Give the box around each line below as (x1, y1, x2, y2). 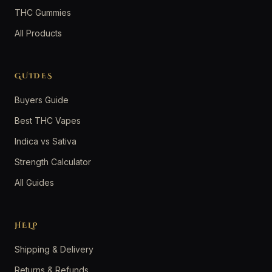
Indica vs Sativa (15, 135, 76, 146)
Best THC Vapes (15, 115, 81, 126)
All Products (15, 27, 62, 38)
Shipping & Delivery (15, 243, 93, 254)
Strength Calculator (15, 156, 91, 167)
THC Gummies (15, 7, 71, 18)
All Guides (15, 177, 54, 188)
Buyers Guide (15, 94, 69, 105)
